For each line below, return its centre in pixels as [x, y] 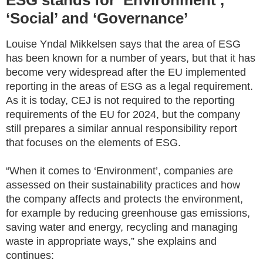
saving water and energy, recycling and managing [122, 227]
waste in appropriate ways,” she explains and [111, 242]
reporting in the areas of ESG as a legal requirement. [129, 87]
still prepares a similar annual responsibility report [122, 129]
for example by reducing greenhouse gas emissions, [128, 213]
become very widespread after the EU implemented [126, 73]
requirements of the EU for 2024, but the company [123, 115]
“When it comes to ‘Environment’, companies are [119, 171]
